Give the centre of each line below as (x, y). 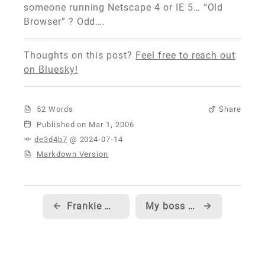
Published (56, 124)
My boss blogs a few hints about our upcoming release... (191, 206)
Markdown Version (72, 154)
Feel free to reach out (186, 56)
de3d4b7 (51, 139)
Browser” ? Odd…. (65, 22)
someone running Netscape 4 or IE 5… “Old (124, 8)
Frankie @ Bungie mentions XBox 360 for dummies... (108, 206)
